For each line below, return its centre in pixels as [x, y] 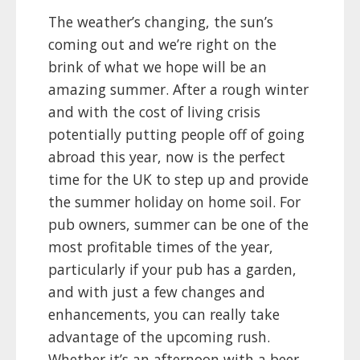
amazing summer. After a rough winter [178, 90]
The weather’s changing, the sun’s [161, 22]
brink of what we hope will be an [157, 67]
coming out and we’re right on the [162, 45]
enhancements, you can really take [164, 315]
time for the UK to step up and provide [178, 180]
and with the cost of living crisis [154, 112]
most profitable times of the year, [161, 247]
